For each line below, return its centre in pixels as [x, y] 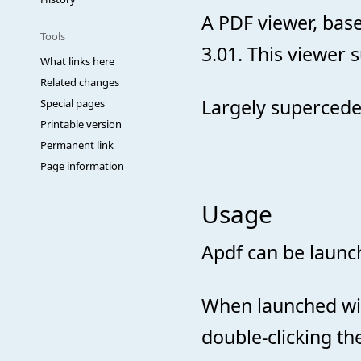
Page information [82, 166]
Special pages [73, 103]
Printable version [81, 124]
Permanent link [77, 145]
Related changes [80, 82]
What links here [77, 61]
